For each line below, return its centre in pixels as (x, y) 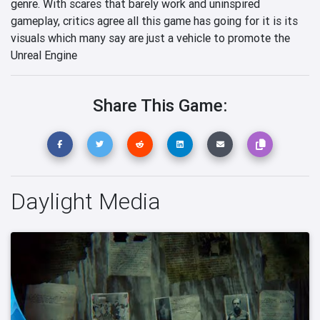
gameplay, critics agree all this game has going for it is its (154, 20)
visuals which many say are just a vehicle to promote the (150, 37)
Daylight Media (86, 201)
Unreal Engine (44, 55)
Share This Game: (160, 105)
